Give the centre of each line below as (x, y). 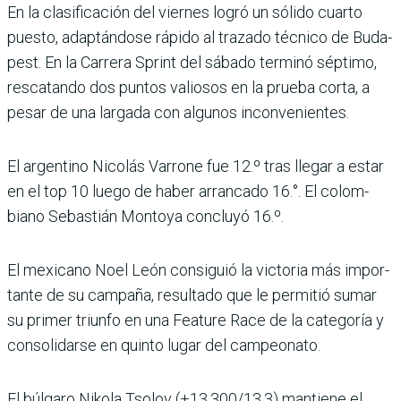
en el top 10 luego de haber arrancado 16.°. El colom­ (188, 191)
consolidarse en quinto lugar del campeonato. (164, 345)
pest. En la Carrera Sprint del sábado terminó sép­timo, (192, 62)
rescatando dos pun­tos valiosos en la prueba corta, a (188, 87)
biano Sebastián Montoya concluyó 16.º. (145, 216)
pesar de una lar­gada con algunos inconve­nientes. (178, 112)
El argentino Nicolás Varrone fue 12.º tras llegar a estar (196, 166)
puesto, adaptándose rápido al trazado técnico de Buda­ (200, 37)
